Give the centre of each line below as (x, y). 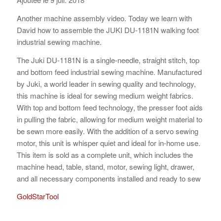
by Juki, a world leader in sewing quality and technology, (106, 83)
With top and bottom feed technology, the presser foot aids (110, 107)
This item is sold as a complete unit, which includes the (105, 154)
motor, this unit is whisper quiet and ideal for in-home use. (108, 143)
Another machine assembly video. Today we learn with (104, 18)
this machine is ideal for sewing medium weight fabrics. (105, 95)
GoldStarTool (37, 196)
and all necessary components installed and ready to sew (109, 178)
